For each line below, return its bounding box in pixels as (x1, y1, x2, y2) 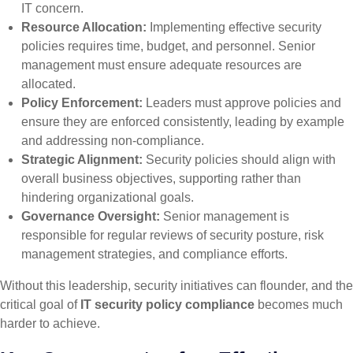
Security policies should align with (143, 153, 336, 167)
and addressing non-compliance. (21, 134, 205, 148)
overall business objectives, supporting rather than (21, 172, 302, 186)
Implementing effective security (147, 20, 322, 35)
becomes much (255, 298, 343, 312)
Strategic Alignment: (21, 153, 143, 167)
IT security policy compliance (80, 298, 255, 312)
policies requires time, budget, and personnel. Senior (21, 39, 316, 54)
